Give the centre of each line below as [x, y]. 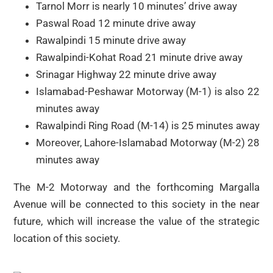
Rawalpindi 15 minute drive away [111, 40]
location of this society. [67, 238]
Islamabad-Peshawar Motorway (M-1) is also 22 [148, 91]
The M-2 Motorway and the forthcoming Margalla [136, 187]
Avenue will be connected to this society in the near [136, 204]
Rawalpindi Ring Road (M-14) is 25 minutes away [148, 125]
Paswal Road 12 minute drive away [116, 23]
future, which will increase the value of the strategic [136, 221]
